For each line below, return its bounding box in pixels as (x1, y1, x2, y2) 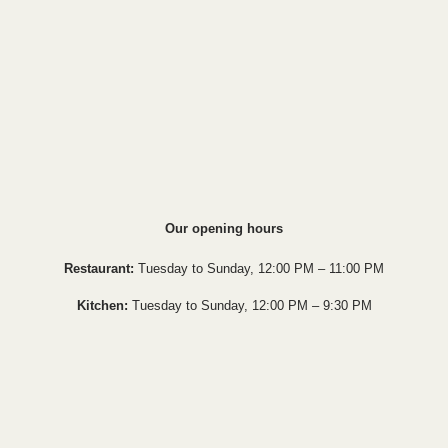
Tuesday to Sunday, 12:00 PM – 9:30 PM (127, 298, 372, 314)
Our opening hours (165, 221, 283, 237)
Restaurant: (64, 261, 134, 277)
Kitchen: (76, 298, 128, 314)
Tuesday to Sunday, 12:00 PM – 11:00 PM (134, 261, 384, 277)
